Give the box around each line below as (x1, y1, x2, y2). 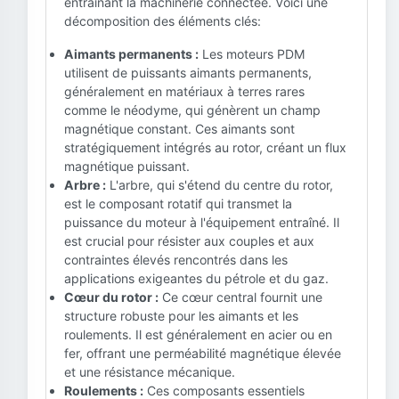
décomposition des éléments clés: (64, 13, 261, 28)
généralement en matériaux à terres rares (64, 84, 305, 99)
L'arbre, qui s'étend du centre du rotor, (106, 177, 333, 192)
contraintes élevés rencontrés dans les (64, 252, 288, 267)
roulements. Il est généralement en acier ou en (64, 327, 332, 342)
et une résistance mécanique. (64, 364, 235, 379)
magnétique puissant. (64, 159, 190, 174)
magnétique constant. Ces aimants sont (64, 121, 295, 136)
